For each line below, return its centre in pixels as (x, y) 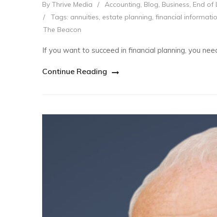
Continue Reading (75, 71)
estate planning (127, 17)
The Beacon (62, 29)
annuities (85, 17)
